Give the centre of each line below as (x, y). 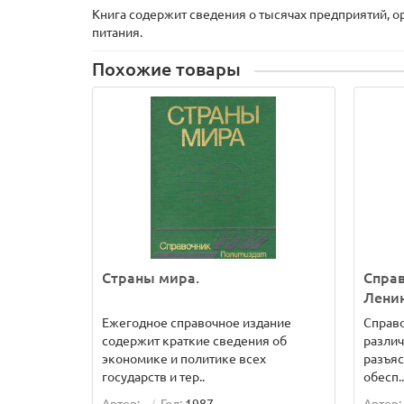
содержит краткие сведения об (194, 341)
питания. (117, 32)
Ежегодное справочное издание (197, 323)
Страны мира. (151, 278)
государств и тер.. (153, 377)
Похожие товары (166, 69)
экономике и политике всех (184, 359)
